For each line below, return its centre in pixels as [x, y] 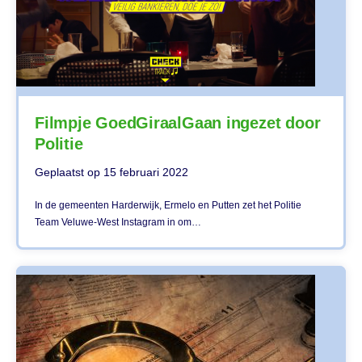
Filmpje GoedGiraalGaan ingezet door [178, 122]
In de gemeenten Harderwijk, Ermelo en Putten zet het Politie [168, 205]
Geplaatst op [69, 172]
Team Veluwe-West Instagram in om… [118, 222]
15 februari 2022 [146, 172]
